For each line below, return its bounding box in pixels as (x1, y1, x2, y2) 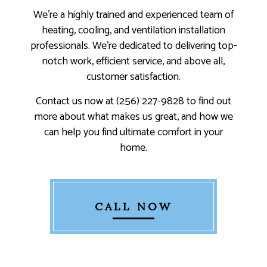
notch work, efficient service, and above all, (42, 52, 225, 71)
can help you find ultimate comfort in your (44, 123, 223, 142)
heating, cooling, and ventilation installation (42, 21, 225, 40)
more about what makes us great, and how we (34, 108, 233, 126)
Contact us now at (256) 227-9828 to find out (36, 92, 231, 111)
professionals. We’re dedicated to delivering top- (30, 37, 237, 55)
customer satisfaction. (86, 68, 181, 86)
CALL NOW (95, 200, 172, 214)
